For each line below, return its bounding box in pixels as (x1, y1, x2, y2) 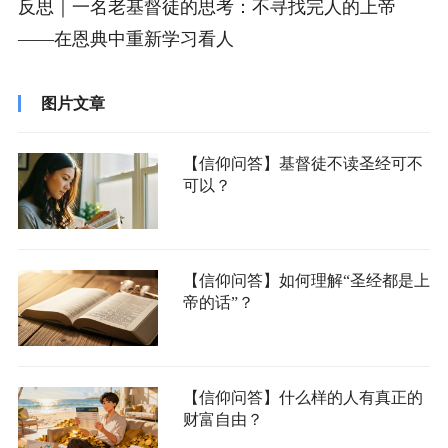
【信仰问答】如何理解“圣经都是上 (182, 271, 430, 289)
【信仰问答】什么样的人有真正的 (182, 388, 423, 406)
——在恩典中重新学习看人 (17, 28, 234, 49)
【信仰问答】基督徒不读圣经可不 (182, 154, 423, 172)
